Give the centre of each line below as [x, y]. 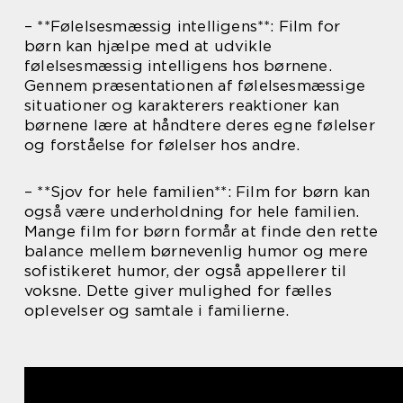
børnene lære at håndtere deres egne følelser [200, 125]
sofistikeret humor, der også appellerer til [186, 271]
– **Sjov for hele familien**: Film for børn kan [197, 192]
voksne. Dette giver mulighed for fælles [178, 291]
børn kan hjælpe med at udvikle [148, 46]
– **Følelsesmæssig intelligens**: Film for [183, 26]
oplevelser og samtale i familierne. [157, 310]
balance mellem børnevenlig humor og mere [197, 251]
